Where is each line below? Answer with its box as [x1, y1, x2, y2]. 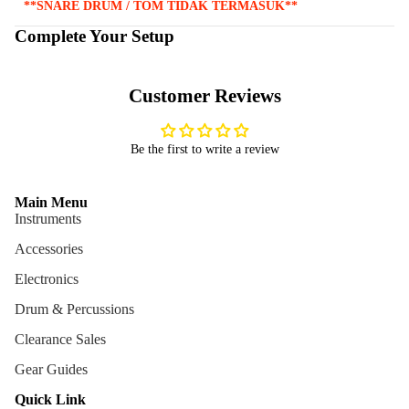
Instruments [15, 210, 81, 226]
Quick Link [15, 391, 86, 407]
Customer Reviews [128, 84, 281, 107]
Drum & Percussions [15, 300, 134, 317]
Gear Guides [15, 361, 88, 377]
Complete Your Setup [15, 26, 174, 46]
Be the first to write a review [130, 142, 279, 156]
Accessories [15, 240, 83, 257]
